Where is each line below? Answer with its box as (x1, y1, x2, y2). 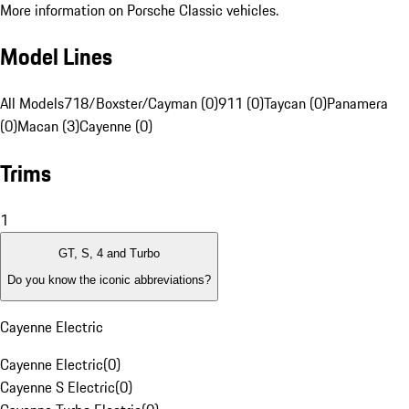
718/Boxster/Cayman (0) (64, 92, 218, 115)
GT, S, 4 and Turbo (58, 246, 160, 261)
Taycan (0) (264, 92, 327, 115)
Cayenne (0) (79, 115, 152, 138)
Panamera (327, 92, 388, 115)
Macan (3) (17, 115, 79, 138)
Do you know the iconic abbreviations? (7, 272, 211, 287)
